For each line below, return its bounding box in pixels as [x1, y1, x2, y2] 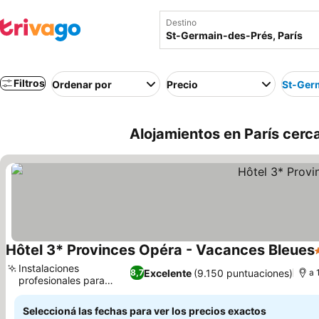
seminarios [19, 286, 68, 298]
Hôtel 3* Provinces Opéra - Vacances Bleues [6, 241, 315, 258]
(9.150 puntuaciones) [194, 266, 293, 279]
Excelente [144, 266, 192, 279]
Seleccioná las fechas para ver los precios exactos [23, 305, 266, 317]
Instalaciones [19, 262, 79, 274]
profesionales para [19, 274, 105, 286]
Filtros [14, 77, 45, 89]
